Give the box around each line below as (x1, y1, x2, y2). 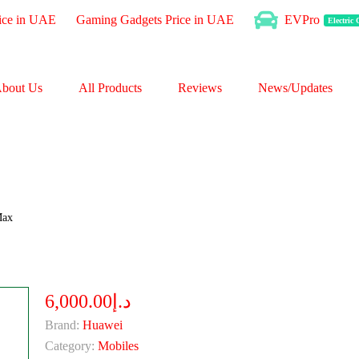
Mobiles (97, 339, 139, 353)
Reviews (177, 81, 222, 95)
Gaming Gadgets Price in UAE (75, 13, 234, 26)
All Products (78, 81, 142, 95)
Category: (44, 339, 95, 353)
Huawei (82, 318, 123, 332)
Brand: (44, 318, 79, 332)
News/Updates (257, 81, 333, 95)
